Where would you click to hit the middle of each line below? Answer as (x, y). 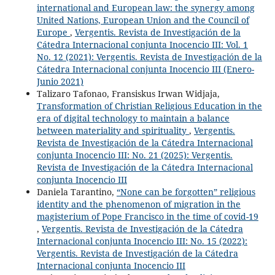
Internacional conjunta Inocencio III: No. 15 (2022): (142, 241)
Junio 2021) (60, 81)
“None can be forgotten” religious (186, 192)
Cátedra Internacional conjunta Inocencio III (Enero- (145, 69)
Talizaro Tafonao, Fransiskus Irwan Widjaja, (128, 93)
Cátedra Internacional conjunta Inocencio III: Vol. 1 (142, 44)
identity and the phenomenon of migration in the (138, 204)
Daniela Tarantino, (76, 192)
